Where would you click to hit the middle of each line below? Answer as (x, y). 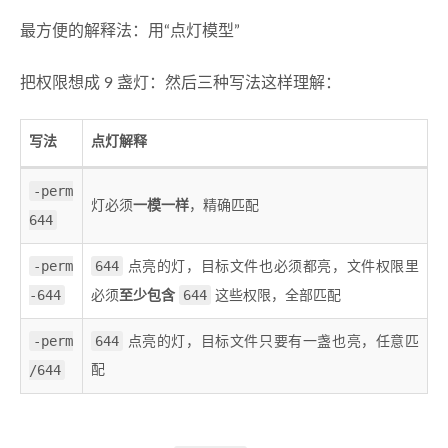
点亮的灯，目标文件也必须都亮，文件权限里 (271, 267)
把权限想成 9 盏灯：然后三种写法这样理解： (180, 83)
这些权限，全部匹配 (276, 296)
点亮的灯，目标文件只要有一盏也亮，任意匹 (271, 342)
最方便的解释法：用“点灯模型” (130, 31)
